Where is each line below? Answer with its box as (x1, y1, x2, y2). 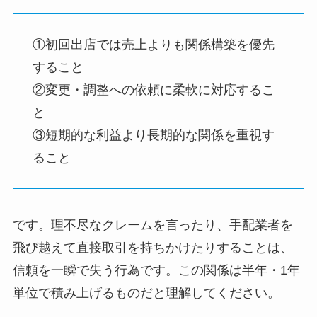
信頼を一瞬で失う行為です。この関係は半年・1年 (12, 263, 300, 278)
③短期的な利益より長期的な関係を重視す (32, 127, 275, 142)
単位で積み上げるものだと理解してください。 (12, 286, 280, 301)
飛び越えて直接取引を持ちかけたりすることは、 (12, 241, 293, 255)
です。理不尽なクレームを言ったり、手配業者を (12, 218, 293, 233)
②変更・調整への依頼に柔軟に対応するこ (32, 82, 275, 97)
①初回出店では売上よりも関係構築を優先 (32, 37, 275, 52)
